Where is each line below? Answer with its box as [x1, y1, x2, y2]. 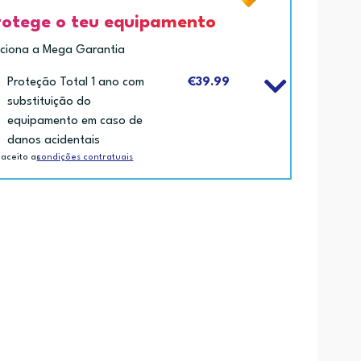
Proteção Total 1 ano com [7, 76, 145, 89]
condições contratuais [36, 152, 134, 162]
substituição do [7, 95, 92, 108]
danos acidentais [7, 134, 101, 147]
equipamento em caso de [7, 114, 143, 127]
